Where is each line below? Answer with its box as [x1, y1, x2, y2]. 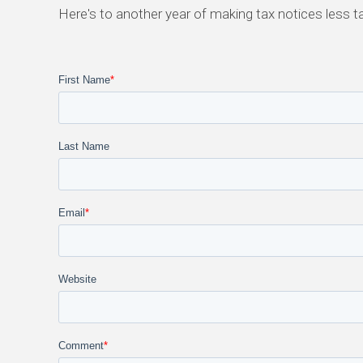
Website [58, 273, 96, 286]
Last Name [58, 140, 109, 153]
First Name [58, 74, 110, 87]
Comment [58, 340, 104, 352]
